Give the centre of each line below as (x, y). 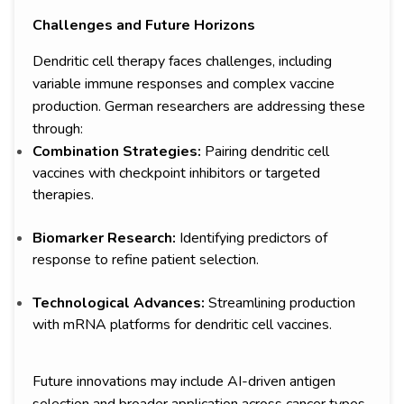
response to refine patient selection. (146, 260)
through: (58, 129)
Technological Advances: (120, 303)
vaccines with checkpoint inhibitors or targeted (176, 174)
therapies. (63, 195)
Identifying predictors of (253, 239)
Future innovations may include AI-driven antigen (184, 382)
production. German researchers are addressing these (199, 107)
